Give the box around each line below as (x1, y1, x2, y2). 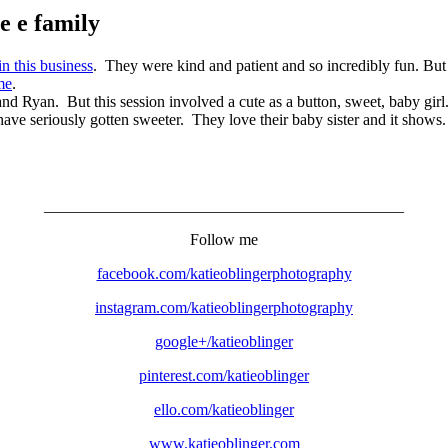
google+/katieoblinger (155, 332, 293, 350)
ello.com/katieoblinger (154, 400, 294, 418)
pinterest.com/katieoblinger (139, 366, 309, 384)
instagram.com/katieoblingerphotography (95, 298, 353, 316)
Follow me (190, 230, 258, 248)
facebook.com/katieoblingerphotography (96, 264, 352, 282)
